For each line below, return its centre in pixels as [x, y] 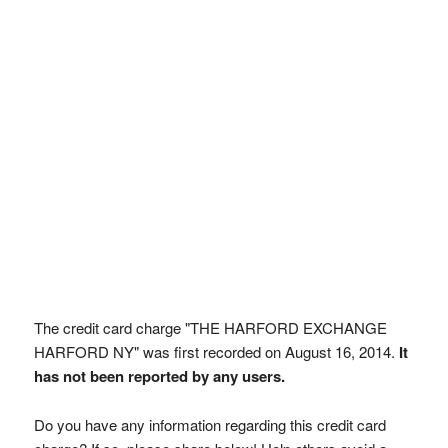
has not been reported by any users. [159, 376]
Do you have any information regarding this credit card [209, 424]
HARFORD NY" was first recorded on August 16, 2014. [216, 351]
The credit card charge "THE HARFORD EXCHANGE [210, 327]
